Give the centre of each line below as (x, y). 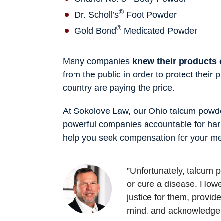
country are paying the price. (119, 88)
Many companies (97, 61)
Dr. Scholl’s (97, 15)
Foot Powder (150, 15)
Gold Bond (95, 30)
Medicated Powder (159, 30)
